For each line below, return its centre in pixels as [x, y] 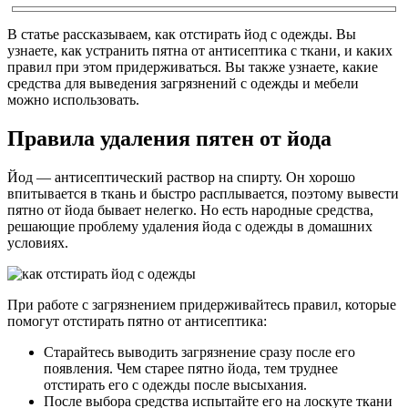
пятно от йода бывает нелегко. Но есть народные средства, [190, 209]
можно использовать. [73, 99]
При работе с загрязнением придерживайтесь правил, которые [202, 304]
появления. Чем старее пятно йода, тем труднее [191, 368]
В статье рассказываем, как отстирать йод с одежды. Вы [182, 34]
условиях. [38, 242]
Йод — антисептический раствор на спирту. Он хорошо [181, 177]
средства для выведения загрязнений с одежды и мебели [183, 83]
